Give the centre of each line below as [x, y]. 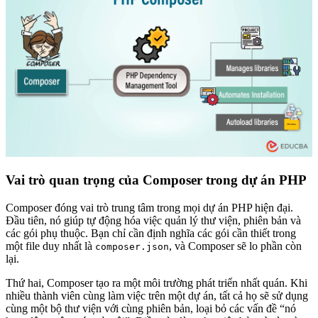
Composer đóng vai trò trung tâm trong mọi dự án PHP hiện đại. [149, 208]
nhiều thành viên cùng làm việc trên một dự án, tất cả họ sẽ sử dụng [157, 296]
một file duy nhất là [50, 246]
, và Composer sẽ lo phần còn [235, 246]
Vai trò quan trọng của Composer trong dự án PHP [156, 180]
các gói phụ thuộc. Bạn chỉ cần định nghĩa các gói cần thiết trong [151, 234]
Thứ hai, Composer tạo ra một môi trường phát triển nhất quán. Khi [157, 283]
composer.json [132, 247]
